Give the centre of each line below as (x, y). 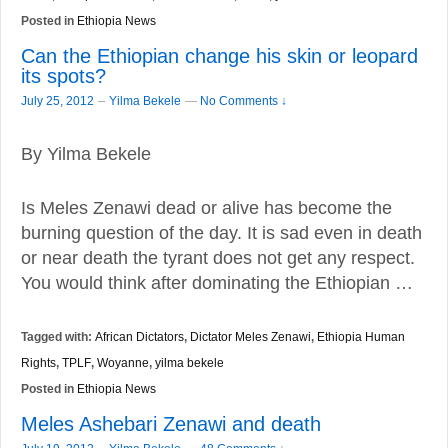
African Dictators (139, 336)
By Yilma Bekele (86, 154)
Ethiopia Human (361, 336)
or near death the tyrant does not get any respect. (218, 257)
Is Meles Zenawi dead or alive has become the (206, 207)
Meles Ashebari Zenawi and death (171, 423)
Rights (38, 362)
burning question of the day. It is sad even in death (221, 232)
